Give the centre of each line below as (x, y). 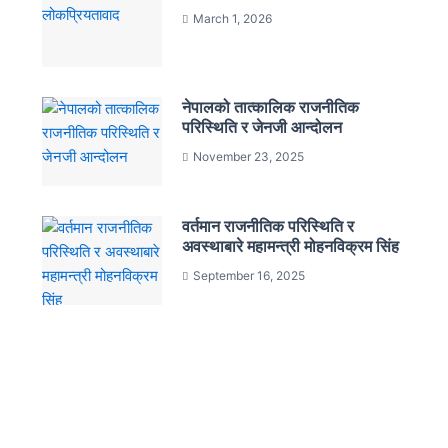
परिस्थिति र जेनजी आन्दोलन (262, 127)
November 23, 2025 (249, 157)
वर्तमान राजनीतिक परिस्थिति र (268, 226)
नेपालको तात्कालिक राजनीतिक (271, 107)
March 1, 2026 (233, 18)
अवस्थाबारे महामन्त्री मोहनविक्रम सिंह (291, 246)
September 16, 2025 (249, 276)
